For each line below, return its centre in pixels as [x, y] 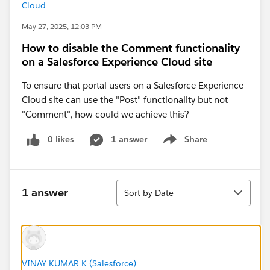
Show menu [184, 146]
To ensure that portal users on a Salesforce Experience [133, 85]
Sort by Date [149, 193]
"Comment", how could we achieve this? [111, 114]
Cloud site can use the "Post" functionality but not [125, 100]
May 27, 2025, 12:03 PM [62, 26]
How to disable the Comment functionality [131, 48]
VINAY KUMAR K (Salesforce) [79, 263]
